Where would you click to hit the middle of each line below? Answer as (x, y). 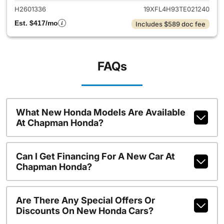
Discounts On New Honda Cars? (84, 211)
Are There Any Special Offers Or (85, 200)
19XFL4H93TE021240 (176, 9)
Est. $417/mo (36, 23)
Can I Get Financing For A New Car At (95, 156)
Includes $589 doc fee (170, 24)
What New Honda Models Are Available (100, 112)
